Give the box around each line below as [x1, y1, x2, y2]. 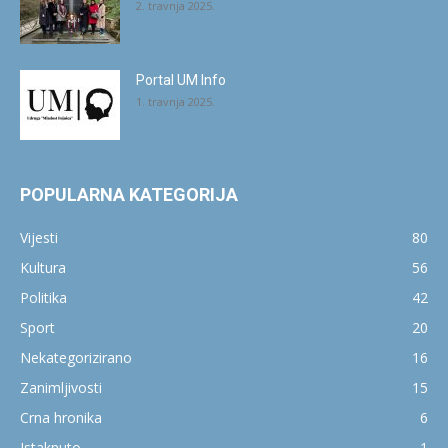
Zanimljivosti [20, 377, 102, 397]
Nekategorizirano [20, 347, 132, 367]
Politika [20, 287, 67, 307]
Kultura [20, 257, 66, 277]
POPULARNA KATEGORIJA [20, 183, 238, 205]
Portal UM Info [136, 71, 226, 88]
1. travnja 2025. [136, 93, 215, 109]
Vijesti [20, 227, 58, 247]
